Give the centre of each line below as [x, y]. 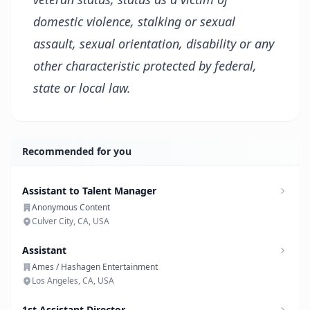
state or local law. [82, 88]
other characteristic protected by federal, [145, 66]
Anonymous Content [71, 207]
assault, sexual [76, 44]
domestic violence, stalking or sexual [134, 21]
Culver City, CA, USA [71, 221]
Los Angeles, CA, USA [73, 281]
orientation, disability [177, 44]
